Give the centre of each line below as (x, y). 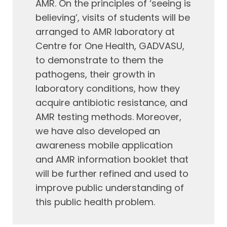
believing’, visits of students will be (113, 17)
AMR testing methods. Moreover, (108, 117)
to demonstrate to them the (99, 60)
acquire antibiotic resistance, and (111, 103)
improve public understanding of (110, 188)
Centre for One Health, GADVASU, (110, 46)
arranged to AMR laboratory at (105, 32)
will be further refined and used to (112, 174)
